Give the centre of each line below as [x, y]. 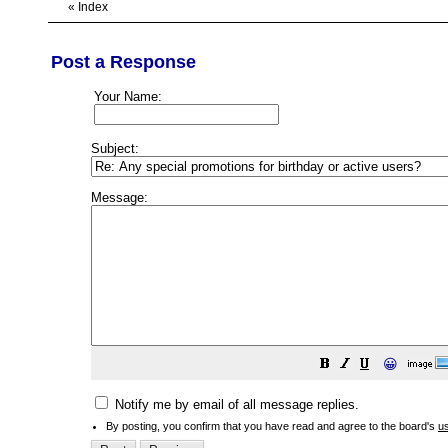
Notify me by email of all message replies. [235, 404]
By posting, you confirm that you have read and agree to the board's [272, 426]
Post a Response [123, 62]
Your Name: [128, 96]
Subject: [115, 148]
